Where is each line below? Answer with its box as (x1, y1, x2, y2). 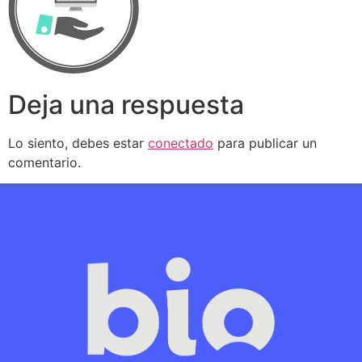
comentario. (8, 154, 81, 171)
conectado (148, 135, 213, 152)
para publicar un (213, 135, 317, 152)
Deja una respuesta (8, 89, 244, 121)
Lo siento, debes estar (8, 135, 148, 152)
